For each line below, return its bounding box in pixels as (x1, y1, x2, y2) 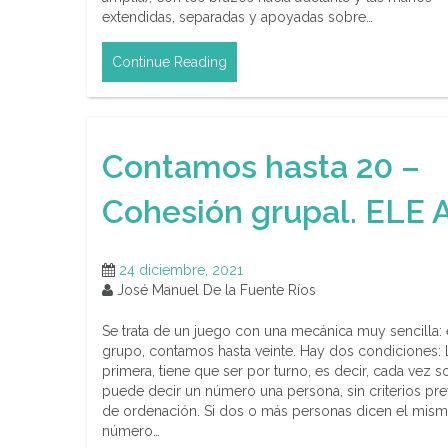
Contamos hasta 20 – (102, 147, 420, 185)
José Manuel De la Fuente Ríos (113, 282, 316, 299)
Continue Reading (112, 54, 227, 71)
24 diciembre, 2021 (119, 262, 243, 279)
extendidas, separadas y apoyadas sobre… (102, 9, 373, 26)
